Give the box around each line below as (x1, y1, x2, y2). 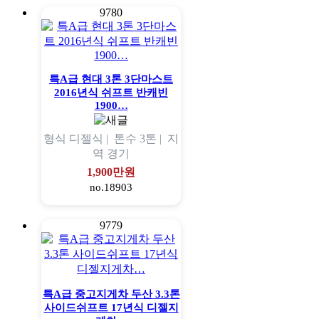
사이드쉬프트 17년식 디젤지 (43, 302, 179, 314)
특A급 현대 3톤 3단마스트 (49, 73, 173, 85)
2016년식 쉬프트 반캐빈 (54, 87, 168, 99)
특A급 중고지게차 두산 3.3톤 (42, 288, 180, 300)
